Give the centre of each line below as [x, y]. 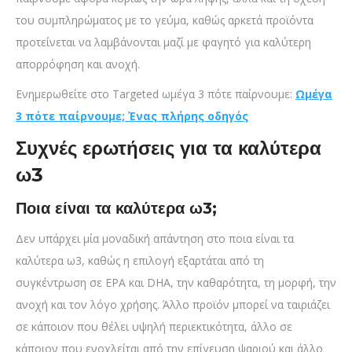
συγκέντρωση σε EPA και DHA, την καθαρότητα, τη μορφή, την [176, 283]
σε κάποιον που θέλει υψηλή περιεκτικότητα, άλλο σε [154, 327]
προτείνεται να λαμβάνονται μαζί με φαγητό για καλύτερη [163, 42]
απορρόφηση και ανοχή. [78, 64]
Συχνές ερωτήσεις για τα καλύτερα [169, 148]
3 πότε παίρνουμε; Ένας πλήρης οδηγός [132, 116]
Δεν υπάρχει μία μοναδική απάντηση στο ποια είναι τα [155, 239]
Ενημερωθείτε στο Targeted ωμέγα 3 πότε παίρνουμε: [156, 94]
